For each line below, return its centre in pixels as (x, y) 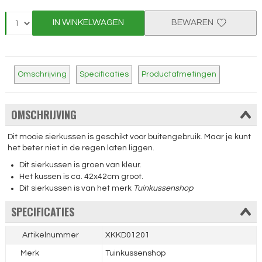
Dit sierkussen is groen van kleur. (81, 165)
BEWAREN (194, 23)
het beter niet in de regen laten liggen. (81, 148)
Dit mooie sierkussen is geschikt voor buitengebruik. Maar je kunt (130, 137)
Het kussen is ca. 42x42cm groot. (82, 177)
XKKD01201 (127, 235)
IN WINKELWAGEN (88, 23)
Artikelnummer (49, 235)
